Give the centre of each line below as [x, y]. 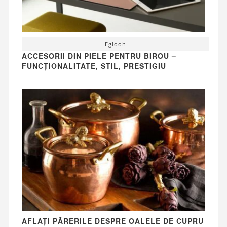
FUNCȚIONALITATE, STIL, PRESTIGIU [94, 66]
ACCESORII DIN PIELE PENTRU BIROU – [99, 55]
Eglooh [116, 44]
